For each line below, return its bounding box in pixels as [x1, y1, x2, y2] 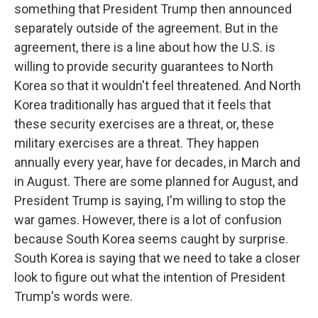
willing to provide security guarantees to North [14, 59, 273, 74]
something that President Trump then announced [14, 1, 292, 16]
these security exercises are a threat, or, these [14, 116, 274, 131]
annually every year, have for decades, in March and [14, 155, 300, 170]
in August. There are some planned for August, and [14, 174, 298, 189]
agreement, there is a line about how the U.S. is [14, 40, 275, 55]
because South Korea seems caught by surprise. [14, 231, 288, 246]
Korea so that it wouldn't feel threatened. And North [14, 78, 301, 93]
